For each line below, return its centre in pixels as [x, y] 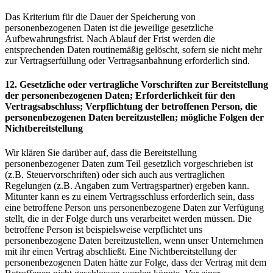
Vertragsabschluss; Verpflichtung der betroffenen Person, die [131, 107]
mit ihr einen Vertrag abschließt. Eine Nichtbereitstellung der [121, 251]
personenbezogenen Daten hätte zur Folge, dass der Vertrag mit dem [136, 262]
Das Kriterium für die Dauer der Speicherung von [100, 16]
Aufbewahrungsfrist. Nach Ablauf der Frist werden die [110, 38]
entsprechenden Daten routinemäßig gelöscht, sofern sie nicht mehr [133, 49]
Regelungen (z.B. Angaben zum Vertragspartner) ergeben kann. [127, 185]
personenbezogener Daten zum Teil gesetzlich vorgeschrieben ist [129, 163]
